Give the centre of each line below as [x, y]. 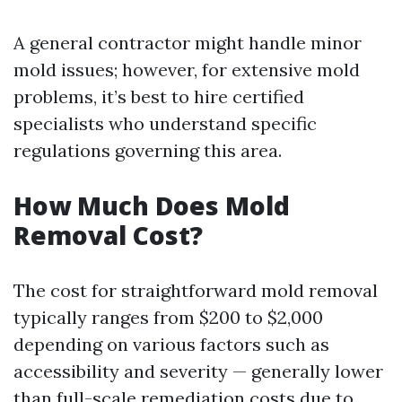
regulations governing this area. [148, 150]
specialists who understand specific [165, 123]
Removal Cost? [108, 235]
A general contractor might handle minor [188, 43]
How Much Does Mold [152, 205]
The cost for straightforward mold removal [196, 290]
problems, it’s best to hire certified [159, 96]
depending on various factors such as [171, 344]
